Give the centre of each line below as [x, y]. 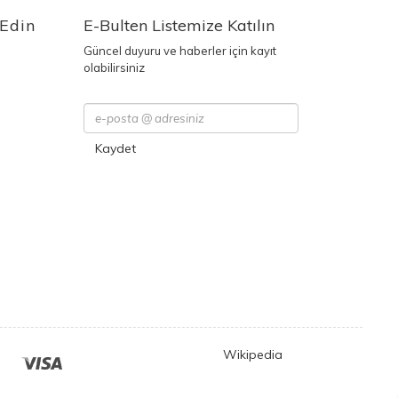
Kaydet [115, 148]
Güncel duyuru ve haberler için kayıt [179, 51]
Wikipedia [253, 354]
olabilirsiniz [114, 68]
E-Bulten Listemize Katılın [179, 25]
